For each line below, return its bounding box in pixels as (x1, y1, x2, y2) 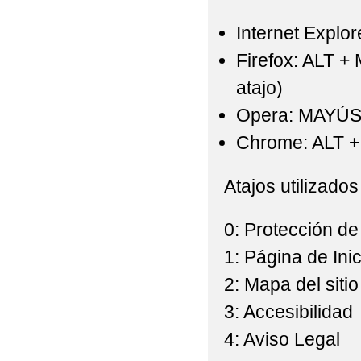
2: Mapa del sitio (223, 274, 359, 296)
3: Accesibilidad (223, 301, 353, 323)
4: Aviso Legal (223, 329, 340, 351)
